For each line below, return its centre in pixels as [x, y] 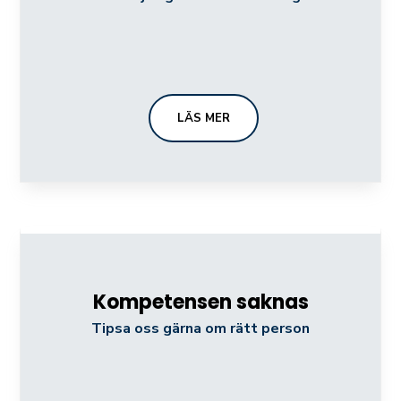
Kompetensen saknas [200, 302]
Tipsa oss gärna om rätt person [200, 328]
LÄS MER [203, 118]
